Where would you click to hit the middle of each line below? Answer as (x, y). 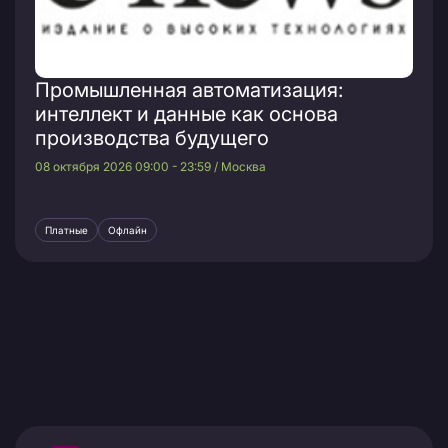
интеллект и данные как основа (186, 114)
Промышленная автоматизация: (189, 90)
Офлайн (127, 230)
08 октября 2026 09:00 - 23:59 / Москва (150, 167)
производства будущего (152, 138)
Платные (66, 230)
